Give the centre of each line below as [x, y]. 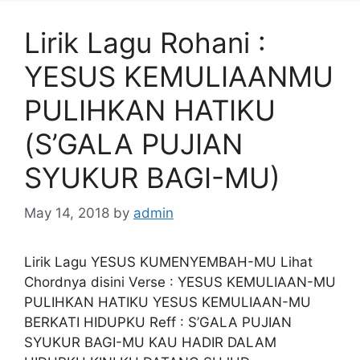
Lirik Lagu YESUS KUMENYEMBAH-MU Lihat [168, 262]
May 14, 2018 [67, 213]
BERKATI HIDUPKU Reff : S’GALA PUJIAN [158, 322]
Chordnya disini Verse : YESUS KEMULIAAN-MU [180, 282]
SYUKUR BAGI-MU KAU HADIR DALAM [150, 342]
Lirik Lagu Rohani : [145, 42]
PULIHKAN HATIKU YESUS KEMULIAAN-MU [168, 302]
